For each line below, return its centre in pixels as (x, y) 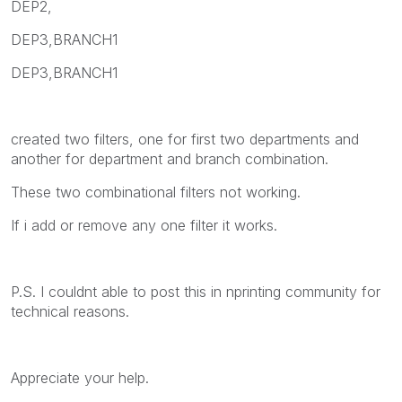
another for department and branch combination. (170, 158)
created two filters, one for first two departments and (185, 139)
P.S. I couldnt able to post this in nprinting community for (196, 291)
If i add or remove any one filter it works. (144, 225)
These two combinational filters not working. (156, 192)
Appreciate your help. (80, 377)
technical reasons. (70, 311)
